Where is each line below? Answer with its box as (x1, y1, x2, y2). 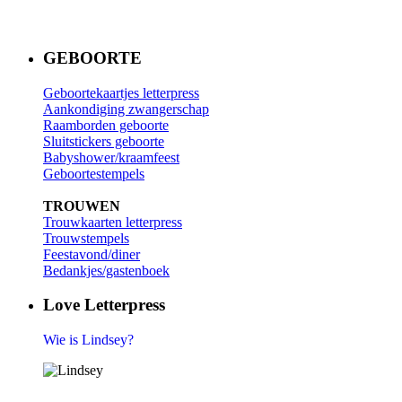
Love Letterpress (43, 295, 165, 315)
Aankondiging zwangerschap (43, 100, 209, 117)
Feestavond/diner (43, 246, 140, 262)
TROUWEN (43, 197, 120, 214)
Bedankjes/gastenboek (43, 262, 170, 278)
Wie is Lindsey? (43, 332, 134, 348)
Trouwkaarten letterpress (43, 214, 182, 230)
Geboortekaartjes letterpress (43, 84, 199, 100)
